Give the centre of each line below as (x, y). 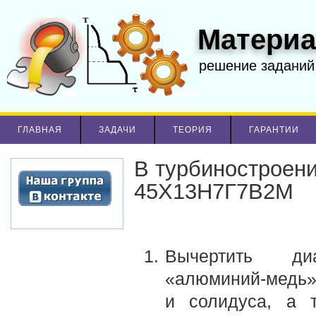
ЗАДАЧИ (117, 130)
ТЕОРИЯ (193, 130)
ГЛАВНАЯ (40, 130)
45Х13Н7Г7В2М (214, 192)
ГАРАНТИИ (274, 130)
